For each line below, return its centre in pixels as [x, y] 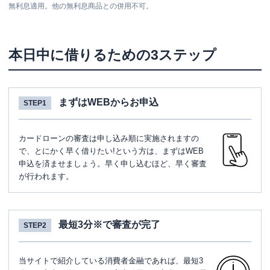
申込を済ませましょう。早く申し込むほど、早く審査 [113, 164]
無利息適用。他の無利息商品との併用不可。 [81, 6]
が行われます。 [46, 176]
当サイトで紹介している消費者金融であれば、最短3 [111, 261]
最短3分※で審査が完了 [109, 224]
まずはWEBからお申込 [108, 102]
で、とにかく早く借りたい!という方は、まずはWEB [111, 151]
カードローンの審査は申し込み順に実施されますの [109, 138]
